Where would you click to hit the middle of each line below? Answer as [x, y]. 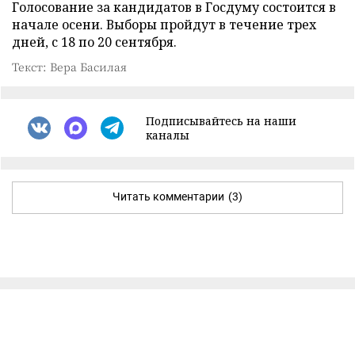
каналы [168, 135]
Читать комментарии [168, 196]
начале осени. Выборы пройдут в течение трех [164, 24]
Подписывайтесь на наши [221, 120]
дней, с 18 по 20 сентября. [94, 42]
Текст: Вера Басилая [69, 66]
